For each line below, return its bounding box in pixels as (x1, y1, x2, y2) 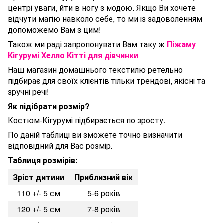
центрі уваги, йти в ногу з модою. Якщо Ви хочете (8, 1, 196, 13)
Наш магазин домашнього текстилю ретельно (8, 63, 183, 75)
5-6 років (87, 187, 120, 199)
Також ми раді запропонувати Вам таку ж (8, 38, 167, 50)
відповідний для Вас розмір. (8, 139, 112, 151)
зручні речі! (8, 85, 49, 97)
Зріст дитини (13, 171, 64, 183)
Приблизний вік (74, 171, 133, 183)
